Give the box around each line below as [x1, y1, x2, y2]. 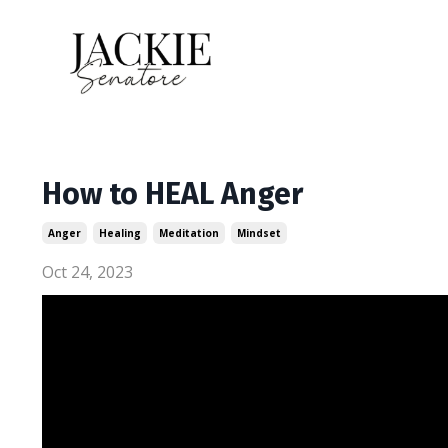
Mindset [237, 226, 281, 241]
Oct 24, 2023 [42, 261, 133, 284]
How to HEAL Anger [42, 176, 303, 213]
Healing [99, 226, 141, 241]
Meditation [159, 226, 219, 241]
